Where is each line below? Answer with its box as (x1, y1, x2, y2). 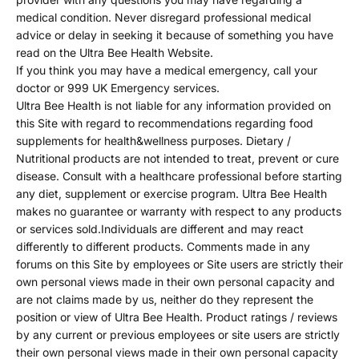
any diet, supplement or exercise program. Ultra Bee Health (16, 187, 327, 201)
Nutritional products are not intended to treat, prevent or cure (16, 151, 339, 166)
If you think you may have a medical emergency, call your (16, 63, 317, 78)
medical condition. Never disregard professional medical (16, 10, 311, 25)
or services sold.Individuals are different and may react (16, 222, 304, 236)
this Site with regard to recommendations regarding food (16, 116, 313, 131)
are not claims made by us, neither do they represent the (16, 292, 313, 307)
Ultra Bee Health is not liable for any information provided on (16, 99, 331, 113)
